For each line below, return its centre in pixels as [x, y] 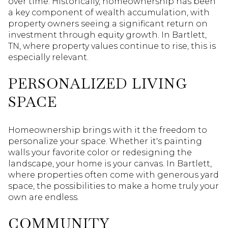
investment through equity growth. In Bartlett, [107, 35]
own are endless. [44, 197]
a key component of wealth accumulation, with [109, 13]
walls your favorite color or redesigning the [100, 152]
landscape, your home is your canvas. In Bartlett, [110, 163]
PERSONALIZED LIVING [98, 84]
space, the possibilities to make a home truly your [113, 186]
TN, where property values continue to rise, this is [112, 46]
